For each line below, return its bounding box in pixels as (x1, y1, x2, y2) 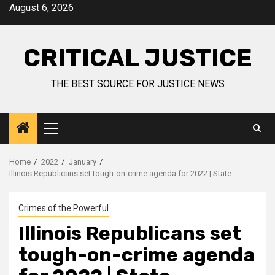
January (69, 157, 96, 166)
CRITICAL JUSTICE (23, 44, 252, 72)
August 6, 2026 (9, 2, 74, 14)
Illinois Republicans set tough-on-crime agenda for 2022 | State (9, 169, 231, 178)
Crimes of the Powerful (18, 203, 109, 213)
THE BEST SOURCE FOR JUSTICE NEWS (50, 78, 225, 90)
